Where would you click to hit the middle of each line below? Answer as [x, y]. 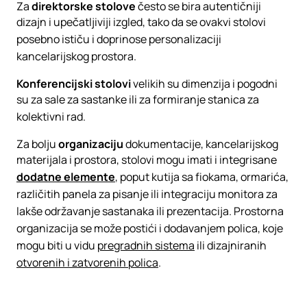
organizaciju [91, 144]
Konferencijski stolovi [74, 84]
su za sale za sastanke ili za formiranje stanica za [138, 99]
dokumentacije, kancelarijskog [201, 144]
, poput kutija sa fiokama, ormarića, [202, 177]
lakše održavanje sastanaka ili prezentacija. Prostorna [150, 211]
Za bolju [37, 144]
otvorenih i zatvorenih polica [87, 262]
